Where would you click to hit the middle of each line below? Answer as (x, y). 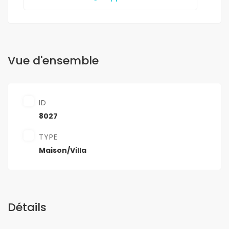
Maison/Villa (63, 151)
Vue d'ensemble (53, 61)
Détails (27, 208)
